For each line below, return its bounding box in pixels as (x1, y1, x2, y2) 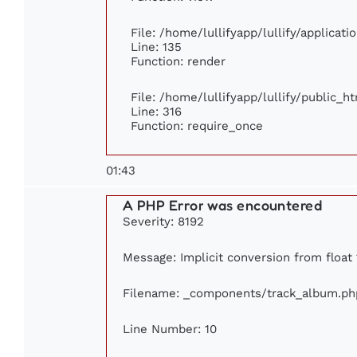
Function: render (131, 54, 226, 69)
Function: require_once (131, 119, 263, 133)
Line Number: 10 (123, 322, 217, 336)
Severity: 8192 (123, 214, 204, 229)
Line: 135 (131, 40, 182, 54)
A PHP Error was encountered (123, 196, 323, 214)
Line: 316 (131, 104, 182, 119)
